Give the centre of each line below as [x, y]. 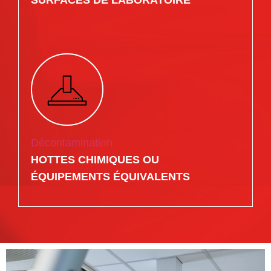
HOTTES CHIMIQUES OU [95, 160]
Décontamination [72, 143]
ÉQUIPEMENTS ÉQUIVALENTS [110, 177]
